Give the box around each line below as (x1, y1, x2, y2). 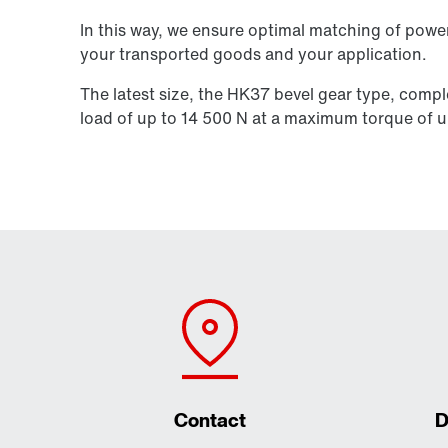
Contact (173, 405, 246, 434)
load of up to (80, 105, 181, 130)
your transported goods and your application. (80, 41, 427, 66)
